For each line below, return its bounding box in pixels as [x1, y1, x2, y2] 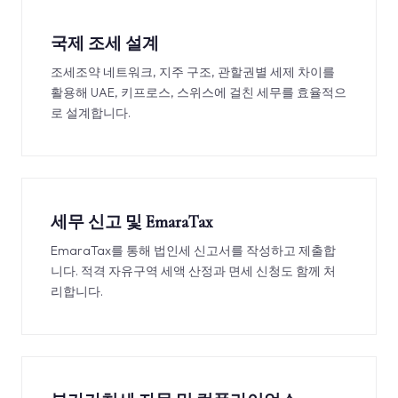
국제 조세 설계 [51, 33, 159, 54]
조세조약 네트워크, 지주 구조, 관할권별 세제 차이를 [51, 64, 335, 80]
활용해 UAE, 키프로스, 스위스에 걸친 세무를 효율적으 [51, 84, 346, 100]
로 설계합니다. [51, 105, 131, 121]
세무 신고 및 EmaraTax [51, 211, 212, 233]
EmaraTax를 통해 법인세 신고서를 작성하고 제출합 [51, 243, 336, 259]
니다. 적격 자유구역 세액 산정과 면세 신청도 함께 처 [51, 263, 336, 279]
